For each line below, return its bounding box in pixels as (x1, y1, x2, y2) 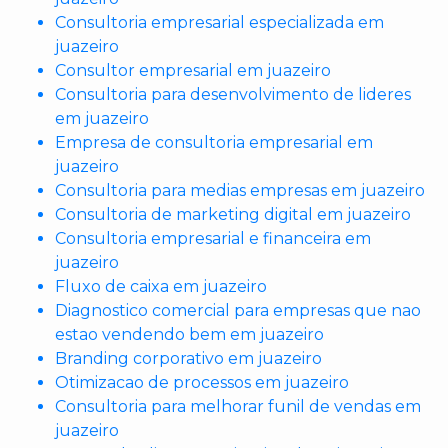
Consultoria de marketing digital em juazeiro (55, 205, 411, 225)
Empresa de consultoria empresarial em (55, 133, 373, 153)
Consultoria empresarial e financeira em (55, 229, 371, 249)
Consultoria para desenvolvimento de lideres (55, 85, 411, 105)
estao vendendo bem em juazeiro (55, 325, 324, 345)
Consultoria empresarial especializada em (55, 13, 384, 33)
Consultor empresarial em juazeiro (55, 61, 331, 81)
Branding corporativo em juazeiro (55, 349, 322, 369)
